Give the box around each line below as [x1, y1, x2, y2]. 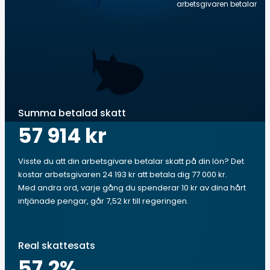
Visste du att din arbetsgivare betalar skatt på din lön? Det [18, 155, 244, 167]
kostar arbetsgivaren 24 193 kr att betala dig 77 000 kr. [18, 169, 227, 180]
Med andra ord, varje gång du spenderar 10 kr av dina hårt [18, 182, 246, 193]
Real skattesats [18, 239, 95, 253]
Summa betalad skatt [18, 106, 126, 120]
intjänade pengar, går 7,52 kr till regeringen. [18, 195, 189, 207]
